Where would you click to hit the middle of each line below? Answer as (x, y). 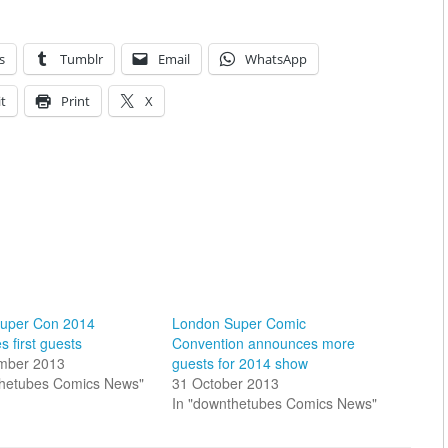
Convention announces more (263, 342)
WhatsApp (276, 58)
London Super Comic (238, 322)
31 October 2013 (225, 382)
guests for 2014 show (239, 362)
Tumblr (81, 58)
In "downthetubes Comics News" (274, 402)
